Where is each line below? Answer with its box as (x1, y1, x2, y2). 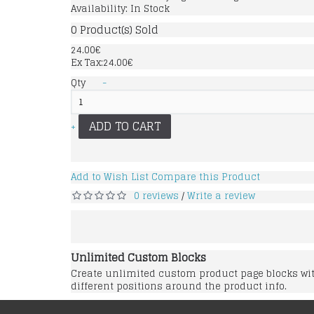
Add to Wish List (71, 169, 149, 186)
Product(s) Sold (77, 20, 158, 40)
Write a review (187, 188, 255, 205)
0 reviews (134, 188, 179, 205)
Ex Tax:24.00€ (71, 55, 132, 71)
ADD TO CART (89, 116, 161, 137)
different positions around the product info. (71, 278, 287, 295)
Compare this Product (151, 169, 260, 186)
